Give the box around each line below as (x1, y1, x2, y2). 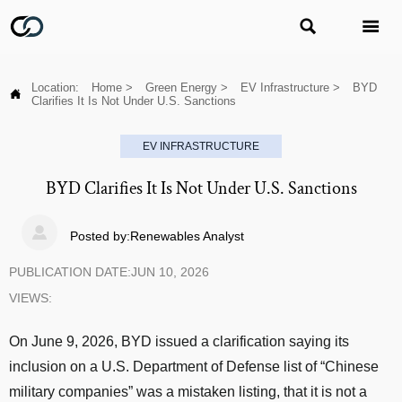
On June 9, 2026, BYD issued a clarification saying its (9, 334, 349, 349)
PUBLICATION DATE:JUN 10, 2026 (9, 265, 209, 279)
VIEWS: (9, 291, 52, 305)
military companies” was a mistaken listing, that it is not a (9, 384, 367, 399)
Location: (31, 81, 83, 94)
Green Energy (145, 81, 217, 94)
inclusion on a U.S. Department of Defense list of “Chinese (9, 359, 379, 374)
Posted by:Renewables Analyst (70, 229, 245, 243)
